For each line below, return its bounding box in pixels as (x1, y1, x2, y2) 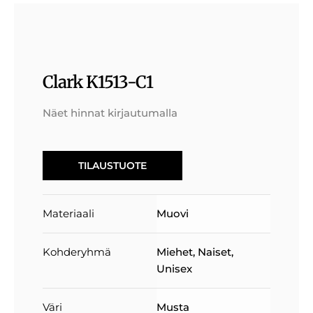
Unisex (156, 261, 192, 275)
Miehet (156, 245, 193, 259)
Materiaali (42, 206, 94, 220)
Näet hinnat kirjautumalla (42, 106, 177, 120)
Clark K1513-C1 (42, 71, 153, 94)
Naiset (197, 245, 231, 259)
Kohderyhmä (42, 245, 111, 259)
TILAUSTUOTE (78, 159, 147, 172)
